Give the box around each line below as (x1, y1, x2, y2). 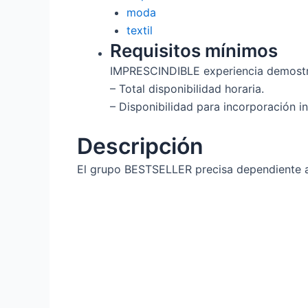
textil (126, 23, 153, 38)
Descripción (77, 133, 203, 160)
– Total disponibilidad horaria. (110, 82, 264, 96)
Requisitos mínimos (110, 40, 278, 62)
